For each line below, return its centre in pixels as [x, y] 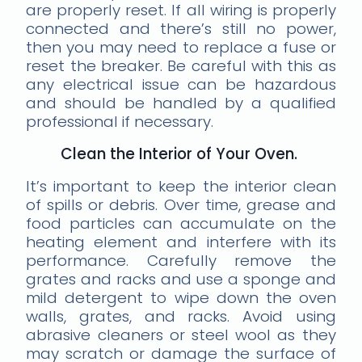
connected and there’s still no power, [181, 28]
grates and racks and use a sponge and [181, 279]
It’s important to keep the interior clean [181, 186]
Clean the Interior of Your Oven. [179, 154]
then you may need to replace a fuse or [181, 47]
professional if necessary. [120, 121]
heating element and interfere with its [181, 242]
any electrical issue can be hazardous [181, 84]
